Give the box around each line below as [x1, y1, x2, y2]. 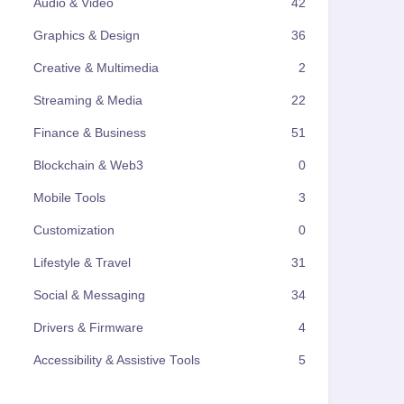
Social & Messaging [33, 289, 145, 302]
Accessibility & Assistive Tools [33, 353, 200, 367]
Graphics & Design [33, 29, 140, 42]
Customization [33, 224, 115, 237]
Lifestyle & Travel [33, 256, 131, 270]
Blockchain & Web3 [33, 159, 143, 172]
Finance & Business [33, 126, 146, 140]
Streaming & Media [33, 94, 142, 107]
